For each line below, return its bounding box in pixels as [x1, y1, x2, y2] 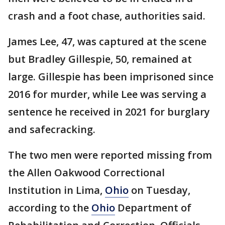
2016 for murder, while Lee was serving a [8, 87, 206, 101]
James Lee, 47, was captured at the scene [8, 35, 206, 49]
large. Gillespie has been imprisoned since [8, 70, 213, 84]
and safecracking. [8, 123, 95, 137]
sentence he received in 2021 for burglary [8, 105, 210, 119]
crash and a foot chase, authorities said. [8, 9, 205, 23]
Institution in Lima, [8, 183, 105, 197]
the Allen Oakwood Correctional [8, 166, 165, 180]
